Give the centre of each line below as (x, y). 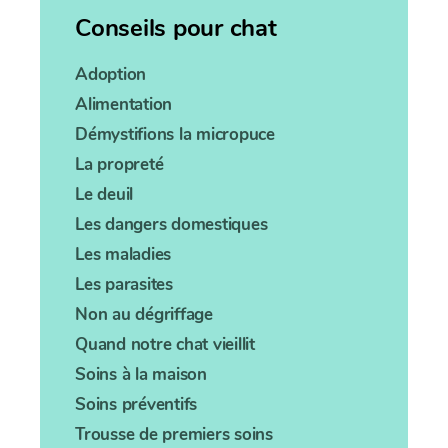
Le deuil (104, 195)
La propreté (119, 165)
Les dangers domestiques (171, 225)
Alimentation (123, 105)
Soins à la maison (141, 375)
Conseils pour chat (176, 28)
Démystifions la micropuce (175, 135)
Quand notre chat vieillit (165, 345)
